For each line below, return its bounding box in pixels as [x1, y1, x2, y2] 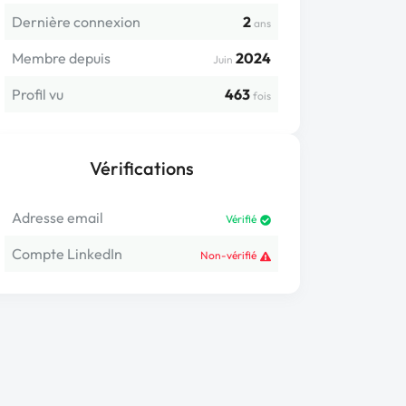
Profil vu [12, 85, 63, 103]
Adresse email [12, 208, 103, 227]
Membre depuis [12, 49, 111, 67]
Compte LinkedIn [12, 245, 122, 263]
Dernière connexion [12, 13, 140, 31]
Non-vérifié [200, 248, 256, 262]
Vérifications [89, 157, 194, 179]
